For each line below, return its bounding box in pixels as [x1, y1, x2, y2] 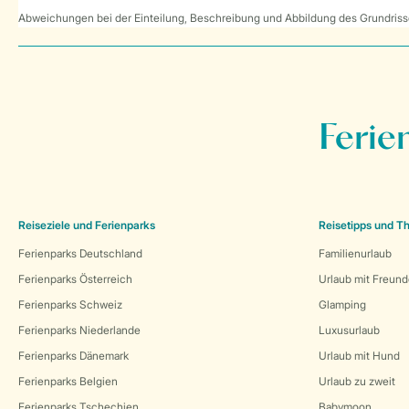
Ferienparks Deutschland [18, 246, 142, 260]
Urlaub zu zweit [319, 374, 395, 388]
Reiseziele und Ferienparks [18, 218, 155, 232]
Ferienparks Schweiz [18, 298, 122, 311]
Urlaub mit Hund [319, 349, 400, 362]
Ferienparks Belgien [18, 374, 118, 388]
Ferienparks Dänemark [18, 349, 129, 362]
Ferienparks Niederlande [18, 323, 141, 337]
